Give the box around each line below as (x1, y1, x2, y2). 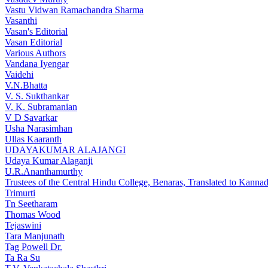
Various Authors (5, 48, 66, 58)
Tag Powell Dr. (5, 242, 62, 252)
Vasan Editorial (5, 37, 62, 47)
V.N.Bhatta (5, 80, 47, 90)
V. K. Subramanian (5, 102, 77, 112)
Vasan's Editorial (5, 26, 68, 36)
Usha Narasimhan (5, 123, 72, 133)
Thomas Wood (5, 209, 60, 220)
